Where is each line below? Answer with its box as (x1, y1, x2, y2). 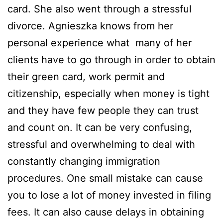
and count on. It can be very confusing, (7, 121, 192, 134)
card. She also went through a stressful (7, 3, 192, 15)
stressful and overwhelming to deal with (7, 138, 195, 151)
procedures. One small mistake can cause (7, 172, 203, 185)
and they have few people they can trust (7, 105, 199, 117)
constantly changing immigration (7, 155, 160, 168)
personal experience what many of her (7, 37, 192, 49)
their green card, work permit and (7, 71, 165, 83)
